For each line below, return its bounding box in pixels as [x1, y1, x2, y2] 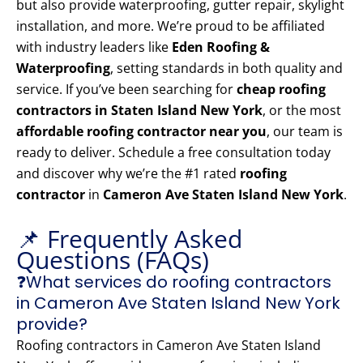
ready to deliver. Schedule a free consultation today [16, 143, 331, 162]
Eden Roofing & [172, 38, 270, 57]
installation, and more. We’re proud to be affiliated [16, 17, 325, 36]
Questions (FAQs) [16, 243, 209, 277]
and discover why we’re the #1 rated [16, 164, 240, 183]
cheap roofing [237, 80, 326, 99]
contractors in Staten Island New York [16, 101, 263, 120]
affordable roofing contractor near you [16, 122, 267, 141]
